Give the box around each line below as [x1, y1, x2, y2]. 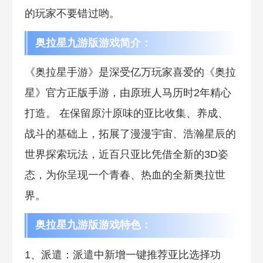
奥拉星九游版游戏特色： [35, 219, 151, 231]
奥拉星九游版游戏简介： [35, 36, 151, 49]
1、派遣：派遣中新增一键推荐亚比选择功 [24, 249, 221, 261]
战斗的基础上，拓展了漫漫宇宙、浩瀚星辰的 [24, 128, 236, 140]
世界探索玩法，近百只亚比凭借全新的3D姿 [24, 149, 228, 161]
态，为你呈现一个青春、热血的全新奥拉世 [24, 169, 225, 181]
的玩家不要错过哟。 [24, 7, 120, 19]
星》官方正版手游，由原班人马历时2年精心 [24, 87, 231, 99]
